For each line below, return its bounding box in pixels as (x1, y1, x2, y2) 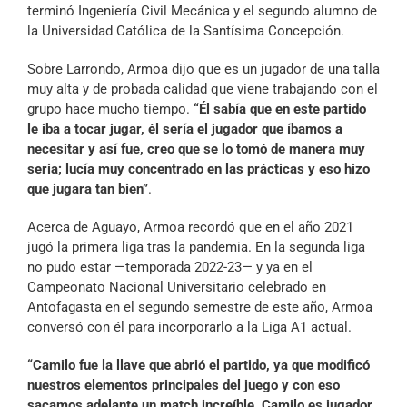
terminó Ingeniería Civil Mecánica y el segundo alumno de (27, 3, 377, 20)
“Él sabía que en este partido (194, 101, 366, 118)
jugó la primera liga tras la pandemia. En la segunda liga (27, 239, 365, 256)
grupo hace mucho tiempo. (27, 101, 194, 118)
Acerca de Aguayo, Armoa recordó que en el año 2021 (27, 219, 353, 236)
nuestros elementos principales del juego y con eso (27, 377, 340, 394)
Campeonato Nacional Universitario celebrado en (27, 279, 326, 296)
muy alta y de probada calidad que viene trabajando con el (27, 81, 378, 98)
